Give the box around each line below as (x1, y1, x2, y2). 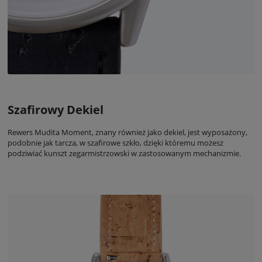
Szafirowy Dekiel (8, 101, 104, 118)
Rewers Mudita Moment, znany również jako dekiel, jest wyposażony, (8, 127, 247, 137)
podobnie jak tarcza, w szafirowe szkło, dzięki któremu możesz (8, 137, 223, 148)
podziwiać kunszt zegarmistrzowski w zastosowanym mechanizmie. (8, 148, 241, 158)
